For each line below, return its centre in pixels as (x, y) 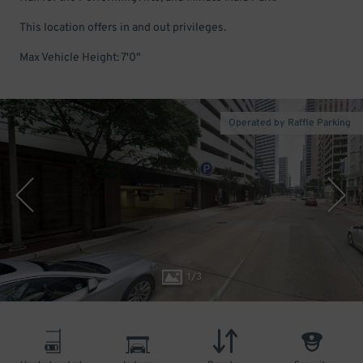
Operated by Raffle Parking (290, 123)
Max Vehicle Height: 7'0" (80, 58)
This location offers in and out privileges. (123, 28)
